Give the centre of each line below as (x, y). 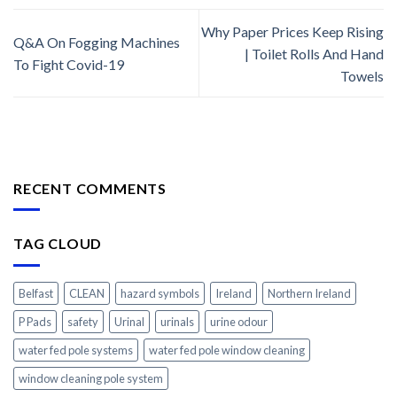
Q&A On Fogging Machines (97, 43)
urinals (177, 321)
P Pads (35, 321)
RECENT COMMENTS (90, 188)
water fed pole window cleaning (227, 350)
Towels (362, 75)
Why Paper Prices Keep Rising (292, 31)
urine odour (239, 321)
